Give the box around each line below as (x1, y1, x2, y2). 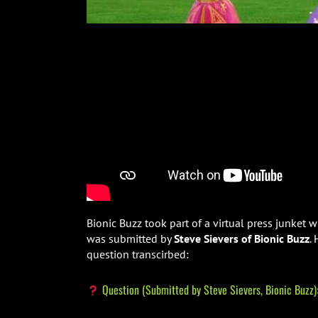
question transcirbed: (86, 247, 189, 262)
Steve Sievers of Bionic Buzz (173, 231, 309, 246)
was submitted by (86, 231, 174, 246)
